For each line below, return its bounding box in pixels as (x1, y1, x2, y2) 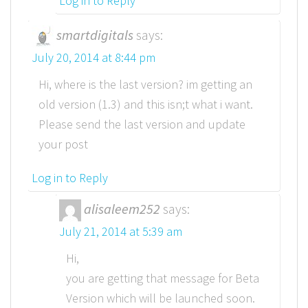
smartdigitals (56, 26, 133, 44)
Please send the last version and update (38, 116, 245, 133)
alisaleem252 (84, 200, 160, 218)
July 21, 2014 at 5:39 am (59, 223, 182, 240)
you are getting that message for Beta (66, 270, 259, 287)
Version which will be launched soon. (66, 290, 255, 307)
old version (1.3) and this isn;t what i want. (38, 96, 253, 113)
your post (38, 136, 88, 153)
